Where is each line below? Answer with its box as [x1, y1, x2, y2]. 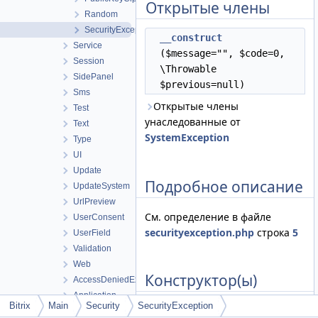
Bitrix [9, 300, 31, 311]
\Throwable [160, 63, 216, 75]
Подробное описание [145, 176, 303, 197]
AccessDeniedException [73, 275, 168, 285]
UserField [73, 228, 111, 238]
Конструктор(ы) [145, 270, 257, 290]
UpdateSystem [73, 181, 130, 191]
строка [254, 226, 292, 240]
